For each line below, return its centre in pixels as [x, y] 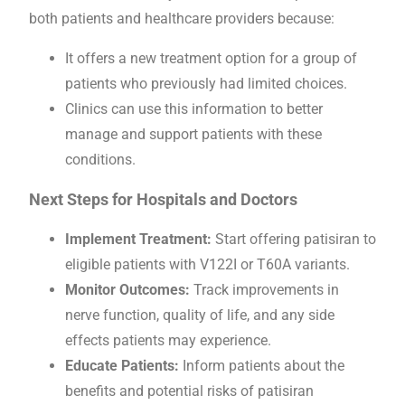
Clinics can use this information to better [194, 108]
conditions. [100, 159]
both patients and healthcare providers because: [182, 18]
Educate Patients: [122, 365]
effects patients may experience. [168, 340]
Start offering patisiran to [294, 239]
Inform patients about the [262, 365]
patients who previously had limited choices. [206, 83]
